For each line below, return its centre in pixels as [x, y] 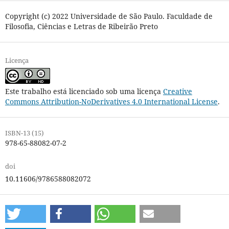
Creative [177, 91]
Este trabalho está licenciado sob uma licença [84, 91]
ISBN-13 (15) [24, 133]
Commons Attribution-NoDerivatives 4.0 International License [111, 101]
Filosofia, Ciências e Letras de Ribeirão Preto [81, 26]
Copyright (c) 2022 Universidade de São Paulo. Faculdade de [109, 16]
